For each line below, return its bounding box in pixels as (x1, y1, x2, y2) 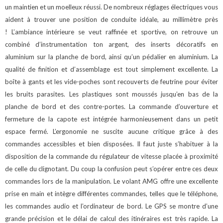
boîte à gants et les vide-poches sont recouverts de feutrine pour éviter (5, 78, 218, 86)
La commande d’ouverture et (129, 103, 218, 111)
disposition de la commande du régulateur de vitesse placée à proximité (5, 152, 218, 161)
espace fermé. (5, 127, 53, 136)
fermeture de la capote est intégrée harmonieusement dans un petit (5, 115, 218, 123)
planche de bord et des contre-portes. (5, 103, 129, 111)
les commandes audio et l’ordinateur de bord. (5, 202, 145, 211)
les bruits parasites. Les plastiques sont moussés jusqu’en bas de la (5, 90, 218, 99)
